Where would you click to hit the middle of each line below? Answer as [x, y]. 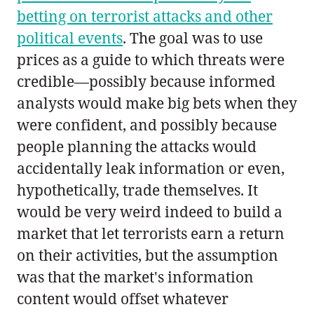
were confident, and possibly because [147, 124]
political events [70, 37]
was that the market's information [135, 277]
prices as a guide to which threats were [151, 59]
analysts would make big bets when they [157, 103]
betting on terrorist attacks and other [145, 16]
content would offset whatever [123, 298]
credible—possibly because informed [146, 81]
